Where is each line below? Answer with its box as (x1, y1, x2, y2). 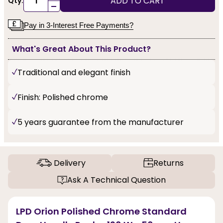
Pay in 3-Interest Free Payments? (24, 20, 133, 29)
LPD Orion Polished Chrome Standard (16, 205, 187, 218)
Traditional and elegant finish (17, 66, 130, 78)
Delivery (53, 157, 86, 169)
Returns (153, 157, 184, 169)
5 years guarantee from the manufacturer (17, 116, 184, 128)
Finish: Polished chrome (17, 91, 108, 103)
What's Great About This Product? (12, 43, 151, 55)
